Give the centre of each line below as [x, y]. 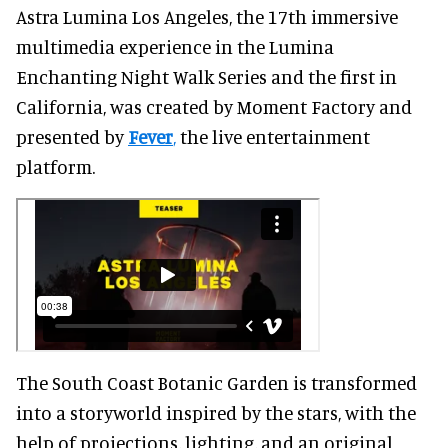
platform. [55, 166]
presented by [72, 136]
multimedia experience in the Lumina [175, 46]
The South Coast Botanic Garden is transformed [216, 382]
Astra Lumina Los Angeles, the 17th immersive [207, 16]
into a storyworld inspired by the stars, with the [216, 412]
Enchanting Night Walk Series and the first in [206, 76]
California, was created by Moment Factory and [214, 106]
